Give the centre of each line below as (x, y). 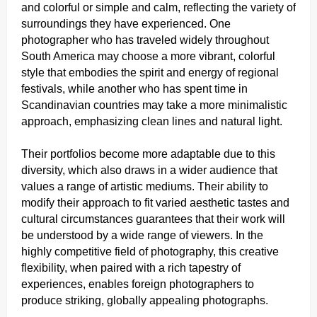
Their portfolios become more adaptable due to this (148, 154)
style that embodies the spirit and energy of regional (150, 72)
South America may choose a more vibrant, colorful (148, 56)
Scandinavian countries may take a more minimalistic (154, 105)
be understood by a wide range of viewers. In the (142, 235)
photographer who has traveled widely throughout (145, 40)
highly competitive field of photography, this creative (150, 251)
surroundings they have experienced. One (126, 23)
